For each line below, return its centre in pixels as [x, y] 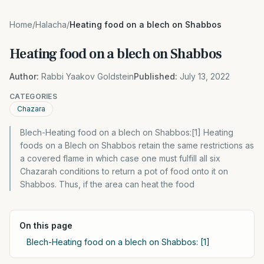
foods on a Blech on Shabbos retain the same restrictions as [137, 145]
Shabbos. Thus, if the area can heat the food [107, 184]
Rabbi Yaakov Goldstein [88, 76]
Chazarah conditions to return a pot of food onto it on [124, 171]
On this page [46, 225]
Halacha [51, 24]
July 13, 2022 [205, 76]
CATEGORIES [33, 96]
